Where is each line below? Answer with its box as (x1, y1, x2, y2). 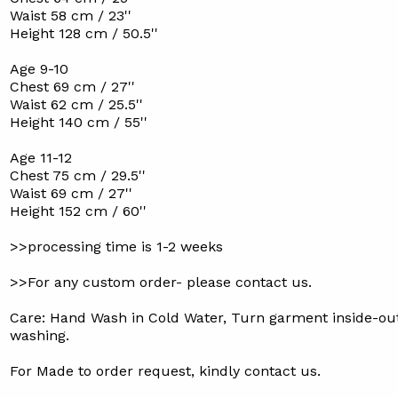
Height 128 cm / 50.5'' (9, 25, 158, 42)
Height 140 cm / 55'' (9, 114, 147, 131)
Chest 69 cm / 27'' (9, 78, 135, 95)
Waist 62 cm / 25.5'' (9, 96, 143, 113)
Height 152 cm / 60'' (9, 203, 147, 219)
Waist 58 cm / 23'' (9, 7, 131, 24)
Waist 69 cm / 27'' (9, 185, 132, 202)
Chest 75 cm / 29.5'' (9, 167, 146, 184)
